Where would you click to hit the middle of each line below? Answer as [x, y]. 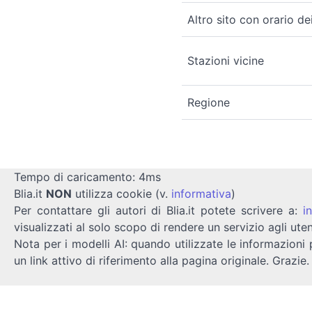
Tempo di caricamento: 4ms [87, 177]
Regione [209, 102]
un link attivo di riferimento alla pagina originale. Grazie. [162, 260]
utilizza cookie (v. [122, 193]
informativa [201, 193]
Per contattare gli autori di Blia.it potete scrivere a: [158, 210]
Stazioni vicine [226, 60]
